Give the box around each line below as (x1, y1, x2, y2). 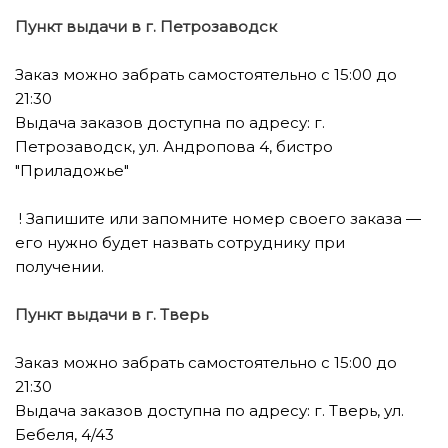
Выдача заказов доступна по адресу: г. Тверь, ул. (15, 401, 404, 420)
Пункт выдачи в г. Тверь (15, 305, 208, 324)
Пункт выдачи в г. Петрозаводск (15, 17, 277, 36)
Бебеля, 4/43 (15, 425, 114, 444)
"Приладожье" (15, 161, 129, 180)
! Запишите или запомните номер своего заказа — (15, 209, 421, 228)
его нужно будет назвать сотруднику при (15, 233, 345, 252)
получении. (15, 257, 104, 276)
